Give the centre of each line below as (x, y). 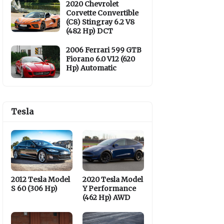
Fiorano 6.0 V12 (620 (100, 59)
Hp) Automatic (91, 68)
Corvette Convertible (102, 13)
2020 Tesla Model (113, 179)
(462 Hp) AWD (106, 197)
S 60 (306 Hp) (34, 188)
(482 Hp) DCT (89, 31)
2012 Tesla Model (40, 179)
